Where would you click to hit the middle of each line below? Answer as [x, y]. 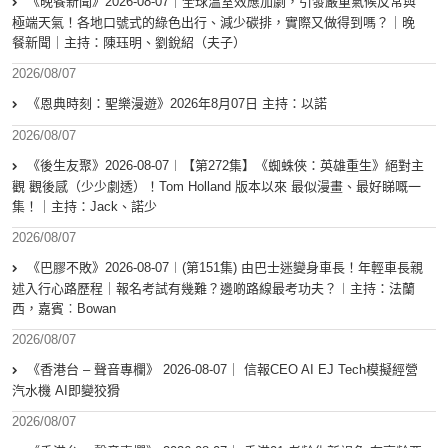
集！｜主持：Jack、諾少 [84, 207]
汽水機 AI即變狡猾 [66, 391]
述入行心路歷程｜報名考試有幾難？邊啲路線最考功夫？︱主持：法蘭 [213, 289]
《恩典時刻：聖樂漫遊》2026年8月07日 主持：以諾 [177, 104]
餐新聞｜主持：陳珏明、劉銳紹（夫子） [129, 43]
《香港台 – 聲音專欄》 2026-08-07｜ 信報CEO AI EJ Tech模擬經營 [222, 370]
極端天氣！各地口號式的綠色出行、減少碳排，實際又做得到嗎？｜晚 [213, 23]
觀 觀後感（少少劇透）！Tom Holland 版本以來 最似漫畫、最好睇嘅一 [216, 187]
